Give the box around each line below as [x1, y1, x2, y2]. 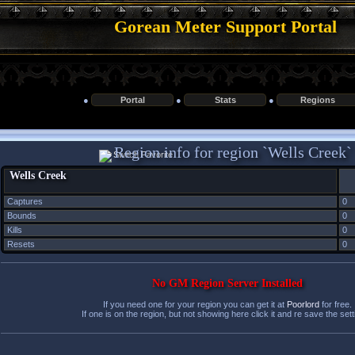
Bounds [7, 211, 36, 220]
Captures [7, 197, 43, 206]
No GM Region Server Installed [151, 277, 303, 289]
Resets [7, 239, 35, 249]
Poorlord [286, 300, 319, 309]
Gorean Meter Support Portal [114, 17, 337, 36]
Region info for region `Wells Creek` [109, 143, 352, 161]
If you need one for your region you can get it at [102, 300, 287, 309]
